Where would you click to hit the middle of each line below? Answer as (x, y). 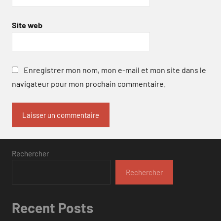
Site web (27, 25)
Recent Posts (53, 208)
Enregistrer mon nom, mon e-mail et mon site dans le (115, 70)
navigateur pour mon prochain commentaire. (89, 84)
